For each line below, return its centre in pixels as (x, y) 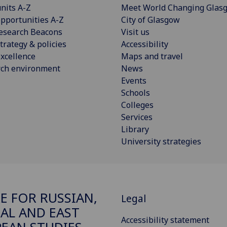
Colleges (137, 105)
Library (135, 129)
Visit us (135, 32)
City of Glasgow (150, 20)
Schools (136, 93)
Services (137, 117)
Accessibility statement (165, 220)
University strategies (161, 142)
